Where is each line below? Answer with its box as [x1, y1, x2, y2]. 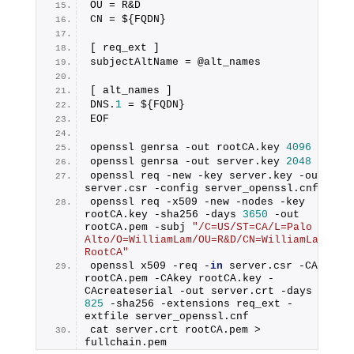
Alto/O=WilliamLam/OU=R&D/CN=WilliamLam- [84, 234, 331, 246]
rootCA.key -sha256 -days [84, 209, 243, 220]
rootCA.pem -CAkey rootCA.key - [84, 273, 274, 284]
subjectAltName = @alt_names [89, 56, 261, 68]
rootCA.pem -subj [84, 221, 192, 233]
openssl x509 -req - [89, 260, 210, 272]
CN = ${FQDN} [89, 13, 166, 25]
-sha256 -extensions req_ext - [103, 298, 293, 310]
